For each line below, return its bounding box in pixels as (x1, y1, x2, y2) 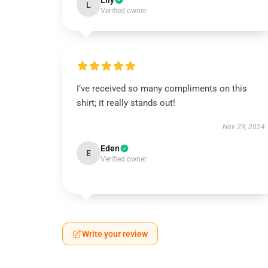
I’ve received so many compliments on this (77, 83, 247, 94)
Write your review (82, 229, 148, 239)
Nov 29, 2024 (222, 123, 265, 131)
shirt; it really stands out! (77, 98, 175, 108)
